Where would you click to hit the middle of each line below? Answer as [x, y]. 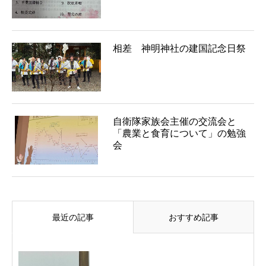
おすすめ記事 [194, 217]
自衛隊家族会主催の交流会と [175, 121]
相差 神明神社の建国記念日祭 [179, 48]
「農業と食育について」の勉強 [179, 133]
